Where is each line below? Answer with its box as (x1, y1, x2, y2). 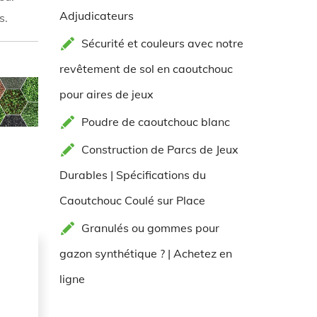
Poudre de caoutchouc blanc (81, 115, 230, 129)
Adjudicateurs (59, 8, 134, 23)
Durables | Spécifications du (59, 168, 206, 182)
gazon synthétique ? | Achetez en (59, 246, 232, 260)
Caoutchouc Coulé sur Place (59, 193, 205, 207)
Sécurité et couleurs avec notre (81, 36, 243, 50)
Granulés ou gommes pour (81, 221, 219, 235)
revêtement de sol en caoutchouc (59, 62, 233, 76)
